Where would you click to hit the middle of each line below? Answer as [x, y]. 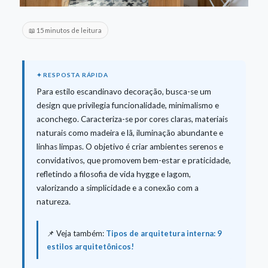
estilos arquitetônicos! [90, 246]
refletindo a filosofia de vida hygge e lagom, [113, 174]
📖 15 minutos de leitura [65, 30]
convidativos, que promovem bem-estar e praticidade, [133, 160]
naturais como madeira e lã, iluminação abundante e [130, 133]
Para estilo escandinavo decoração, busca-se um [124, 91]
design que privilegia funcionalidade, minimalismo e [127, 105]
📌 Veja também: [76, 233]
